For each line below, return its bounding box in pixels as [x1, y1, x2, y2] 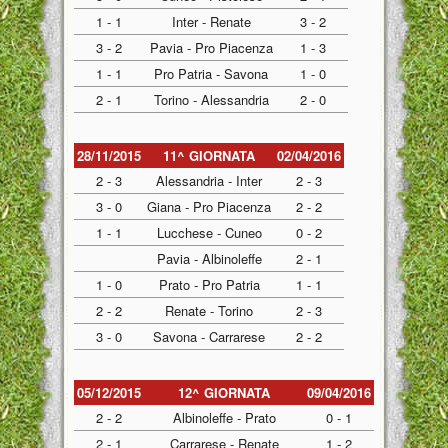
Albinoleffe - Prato [172, 408, 276, 427]
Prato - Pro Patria [158, 275, 260, 294]
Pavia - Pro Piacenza [149, 38, 273, 57]
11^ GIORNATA [163, 146, 255, 165]
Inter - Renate [171, 12, 251, 31]
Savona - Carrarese [153, 327, 265, 346]
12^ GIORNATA [178, 383, 270, 402]
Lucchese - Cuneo [156, 223, 262, 242]
